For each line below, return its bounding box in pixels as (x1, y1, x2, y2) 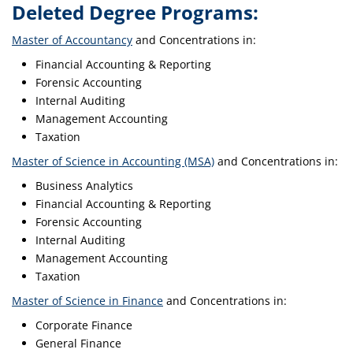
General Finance (35, 336, 121, 351)
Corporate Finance (35, 318, 132, 333)
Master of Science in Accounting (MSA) (12, 154, 214, 169)
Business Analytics (35, 178, 133, 193)
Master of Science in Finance (12, 293, 163, 308)
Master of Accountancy (12, 32, 132, 47)
